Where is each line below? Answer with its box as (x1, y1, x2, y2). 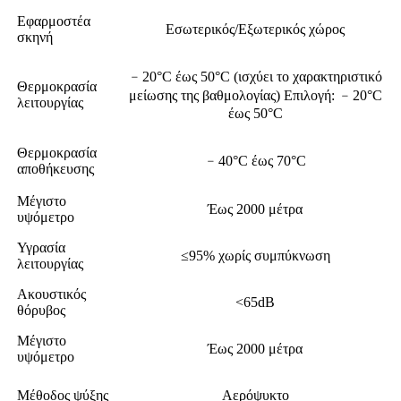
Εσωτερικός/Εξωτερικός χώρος (166, 21, 345, 38)
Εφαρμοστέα (17, 13, 90, 30)
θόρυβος (17, 303, 65, 319)
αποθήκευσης (17, 161, 94, 177)
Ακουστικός (17, 286, 86, 303)
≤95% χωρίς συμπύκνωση (180, 248, 330, 264)
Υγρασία (17, 240, 65, 256)
